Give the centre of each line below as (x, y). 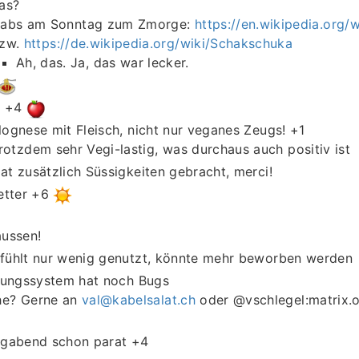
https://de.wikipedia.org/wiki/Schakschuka (158, 43)
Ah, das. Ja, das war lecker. (103, 62)
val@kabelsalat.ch (138, 299)
